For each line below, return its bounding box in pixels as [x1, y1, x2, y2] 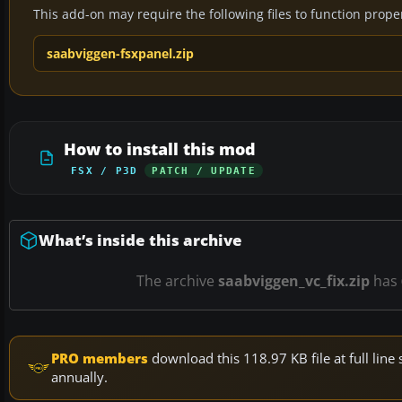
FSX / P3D [71, 165, 138, 177]
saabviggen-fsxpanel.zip [47, 45, 194, 63]
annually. [51, 368, 108, 387]
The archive [135, 271, 218, 292]
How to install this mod [64, 138, 256, 161]
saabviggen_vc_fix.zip [217, 271, 370, 292]
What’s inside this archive [39, 230, 242, 251]
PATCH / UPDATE [152, 165, 256, 177]
